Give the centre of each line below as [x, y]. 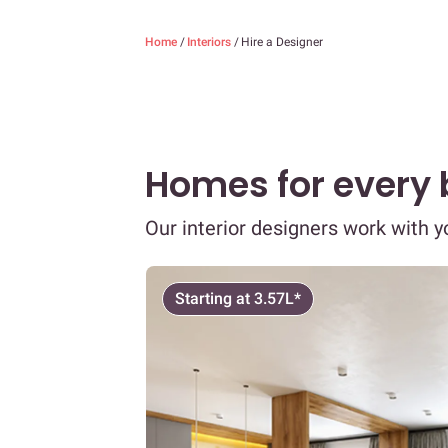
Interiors [210, 42]
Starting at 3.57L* [238, 299]
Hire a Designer [282, 42]
